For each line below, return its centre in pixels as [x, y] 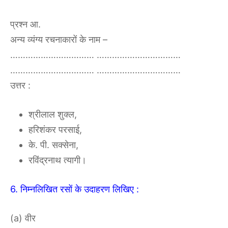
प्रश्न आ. [25, 24]
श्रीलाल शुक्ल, [53, 115]
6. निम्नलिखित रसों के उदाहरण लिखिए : [75, 189]
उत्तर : [20, 85]
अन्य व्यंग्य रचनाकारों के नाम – [59, 40]
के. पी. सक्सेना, [53, 145]
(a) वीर [23, 218]
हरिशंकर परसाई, [55, 130]
